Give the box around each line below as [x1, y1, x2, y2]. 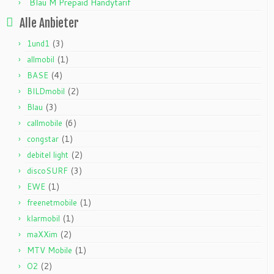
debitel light [27, 149, 68, 160]
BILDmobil [27, 85, 65, 97]
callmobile [27, 117, 62, 128]
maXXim [27, 228, 57, 240]
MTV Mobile [27, 244, 72, 256]
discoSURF [27, 165, 68, 176]
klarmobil [27, 212, 60, 224]
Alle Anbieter [20, 15, 79, 31]
